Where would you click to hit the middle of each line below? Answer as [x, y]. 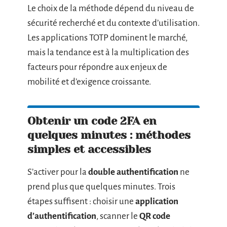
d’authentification [62, 216]
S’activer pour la [58, 172]
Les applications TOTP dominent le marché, [107, 37]
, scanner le [118, 216]
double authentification [133, 172]
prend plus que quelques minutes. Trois [101, 186]
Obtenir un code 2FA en [92, 121]
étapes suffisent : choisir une [81, 201]
